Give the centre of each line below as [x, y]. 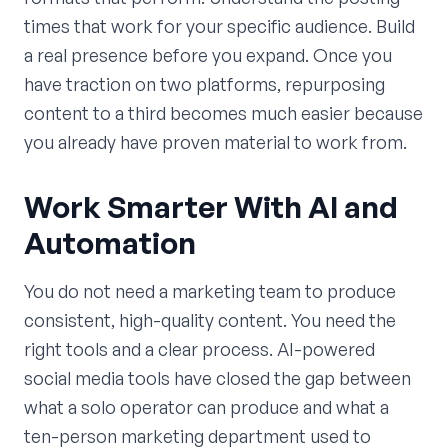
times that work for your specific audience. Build [219, 25]
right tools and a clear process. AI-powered [199, 348]
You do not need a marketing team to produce [210, 290]
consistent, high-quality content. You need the [210, 319]
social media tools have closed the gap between [217, 377]
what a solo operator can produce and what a [206, 406]
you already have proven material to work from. [215, 141]
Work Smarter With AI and [211, 206]
